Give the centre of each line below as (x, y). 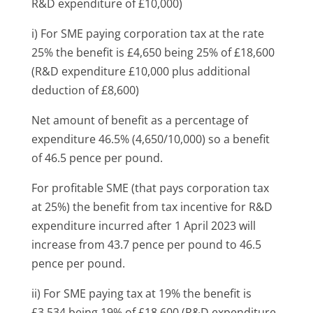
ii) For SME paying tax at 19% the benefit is (141, 293)
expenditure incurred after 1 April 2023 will (143, 225)
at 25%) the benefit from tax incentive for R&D (152, 206)
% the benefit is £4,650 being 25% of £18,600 (159, 52)
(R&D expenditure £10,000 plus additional (140, 71)
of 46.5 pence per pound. (97, 158)
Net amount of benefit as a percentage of (139, 120)
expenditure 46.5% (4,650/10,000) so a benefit (150, 139)
